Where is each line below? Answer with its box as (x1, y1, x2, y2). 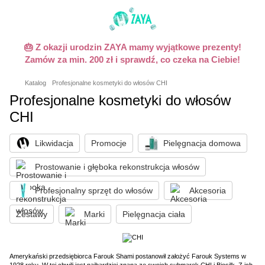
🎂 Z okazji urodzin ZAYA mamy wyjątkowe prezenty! (24, 42, 241, 52)
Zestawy (16, 209, 47, 219)
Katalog (25, 79, 46, 86)
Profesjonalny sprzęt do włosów (35, 186, 153, 195)
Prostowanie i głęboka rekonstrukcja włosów (35, 162, 199, 172)
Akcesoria (189, 186, 226, 195)
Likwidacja (35, 138, 73, 148)
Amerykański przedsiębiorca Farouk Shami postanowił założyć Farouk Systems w (9, 253, 246, 260)
